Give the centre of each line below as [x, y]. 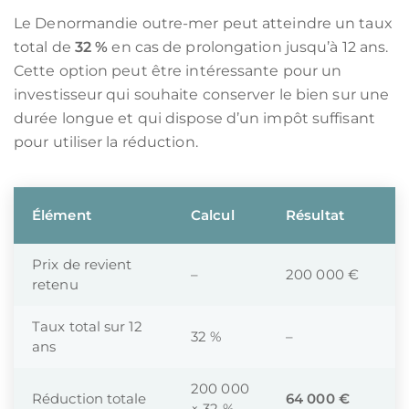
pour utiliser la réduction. [106, 142]
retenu [55, 284]
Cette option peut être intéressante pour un [178, 71]
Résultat [315, 215]
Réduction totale [89, 399]
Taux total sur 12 [87, 326]
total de [44, 47]
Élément [62, 215]
